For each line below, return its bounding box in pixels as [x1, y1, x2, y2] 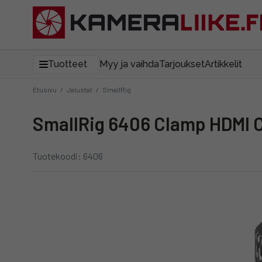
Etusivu [33, 85, 57, 94]
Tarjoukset [159, 58, 205, 70]
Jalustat [67, 85, 92, 94]
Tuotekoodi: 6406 [33, 150, 103, 161]
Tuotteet [48, 58, 87, 70]
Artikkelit [205, 58, 242, 70]
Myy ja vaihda [99, 58, 159, 70]
